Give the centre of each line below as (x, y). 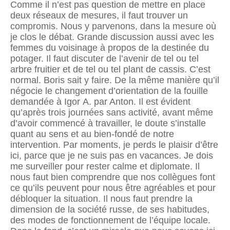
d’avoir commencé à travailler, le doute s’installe (108, 123)
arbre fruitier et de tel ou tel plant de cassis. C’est (110, 69)
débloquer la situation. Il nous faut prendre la (101, 198)
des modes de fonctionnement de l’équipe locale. (110, 220)
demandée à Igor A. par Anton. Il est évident (100, 101)
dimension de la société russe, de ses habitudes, (110, 209)
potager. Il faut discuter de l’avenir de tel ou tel (104, 58)
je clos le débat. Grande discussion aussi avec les (112, 37)
